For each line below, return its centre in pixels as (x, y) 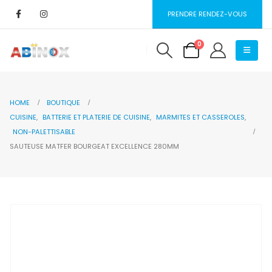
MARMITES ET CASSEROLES (200, 117)
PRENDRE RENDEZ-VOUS (208, 14)
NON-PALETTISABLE (44, 131)
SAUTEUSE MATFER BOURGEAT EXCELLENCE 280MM (94, 146)
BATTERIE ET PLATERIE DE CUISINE (96, 117)
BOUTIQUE (63, 102)
